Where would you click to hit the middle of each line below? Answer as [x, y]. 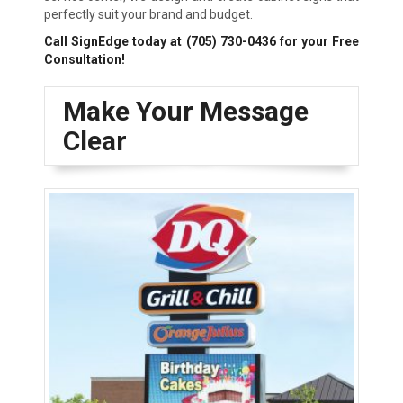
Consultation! [84, 60]
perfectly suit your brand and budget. [148, 15]
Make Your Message [185, 112]
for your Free [318, 42]
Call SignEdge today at [115, 42]
